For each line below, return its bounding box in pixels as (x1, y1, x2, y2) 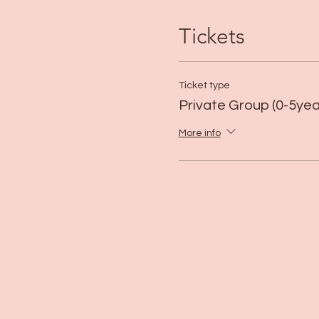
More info (178, 128, 221, 138)
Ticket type (178, 80, 230, 90)
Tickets (178, 23, 245, 49)
